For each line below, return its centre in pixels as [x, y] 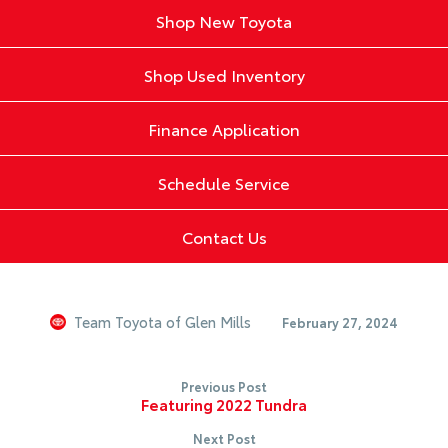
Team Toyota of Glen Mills [162, 321]
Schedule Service [224, 182]
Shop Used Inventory [224, 74]
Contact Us [224, 236]
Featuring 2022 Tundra [224, 404]
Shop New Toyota [224, 20]
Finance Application [224, 128]
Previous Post [224, 386]
